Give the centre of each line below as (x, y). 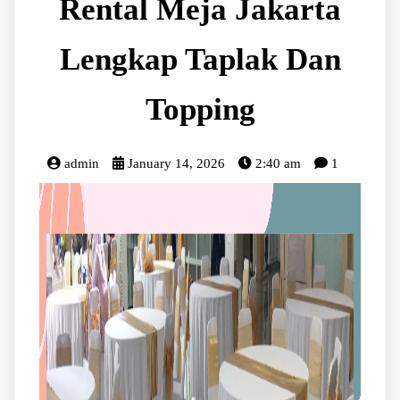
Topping (200, 109)
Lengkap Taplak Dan (200, 59)
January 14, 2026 (177, 163)
